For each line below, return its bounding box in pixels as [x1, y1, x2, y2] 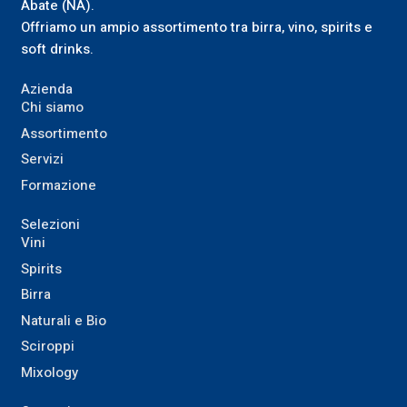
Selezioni [20, 214, 80, 235]
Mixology [20, 362, 78, 382]
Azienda [20, 79, 73, 100]
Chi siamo [20, 97, 84, 118]
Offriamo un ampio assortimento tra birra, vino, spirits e [20, 16, 372, 37]
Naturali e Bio [20, 310, 106, 331]
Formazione [20, 174, 96, 195]
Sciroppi [20, 336, 74, 357]
